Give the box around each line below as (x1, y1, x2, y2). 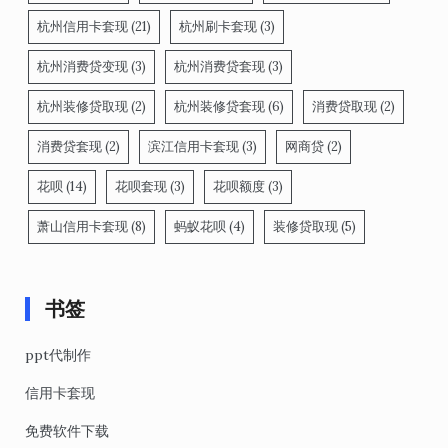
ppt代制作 (25, 346, 91, 365)
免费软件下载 (25, 422, 109, 441)
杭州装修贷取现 (37, 98, 128, 116)
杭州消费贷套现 (174, 58, 265, 76)
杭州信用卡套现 (37, 18, 128, 36)
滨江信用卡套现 (148, 138, 239, 156)
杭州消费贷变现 (37, 58, 128, 76)
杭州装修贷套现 (174, 98, 265, 116)
